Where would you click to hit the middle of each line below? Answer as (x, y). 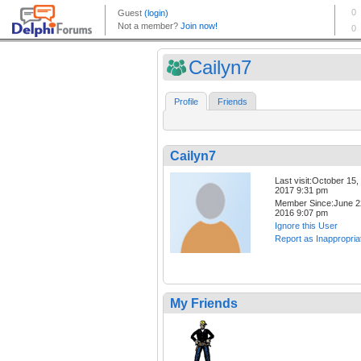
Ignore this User (306, 226)
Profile (186, 102)
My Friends (204, 304)
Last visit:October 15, (317, 181)
